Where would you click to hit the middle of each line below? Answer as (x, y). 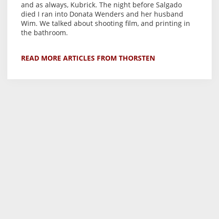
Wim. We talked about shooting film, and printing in (106, 23)
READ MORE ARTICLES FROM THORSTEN (88, 58)
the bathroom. (44, 33)
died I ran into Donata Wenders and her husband (102, 14)
